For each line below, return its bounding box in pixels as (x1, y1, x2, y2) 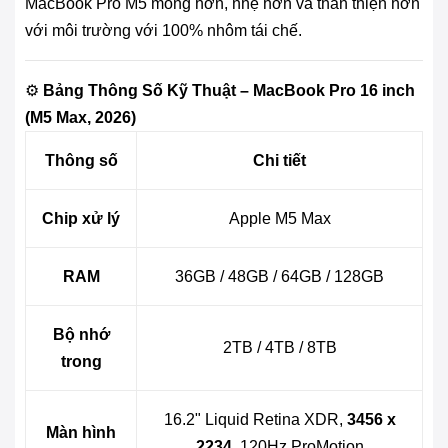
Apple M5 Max (228, 210, 331, 228)
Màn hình (46, 424, 116, 442)
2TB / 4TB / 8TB (222, 339, 337, 357)
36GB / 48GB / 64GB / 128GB (175, 268, 384, 286)
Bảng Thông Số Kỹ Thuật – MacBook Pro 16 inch (43, 82, 415, 100)
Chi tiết (253, 152, 306, 170)
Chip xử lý (42, 210, 120, 228)
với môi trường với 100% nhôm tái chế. (25, 22, 302, 40)
